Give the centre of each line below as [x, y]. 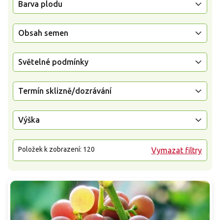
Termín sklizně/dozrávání [65, 91]
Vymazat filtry [177, 150]
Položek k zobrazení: [51, 149]
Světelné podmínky [53, 62]
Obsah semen [43, 33]
